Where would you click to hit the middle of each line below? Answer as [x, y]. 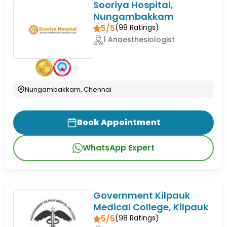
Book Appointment [119, 123]
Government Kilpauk [142, 196]
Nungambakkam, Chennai [68, 90]
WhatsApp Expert [119, 148]
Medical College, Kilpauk [151, 207]
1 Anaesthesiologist [139, 40]
